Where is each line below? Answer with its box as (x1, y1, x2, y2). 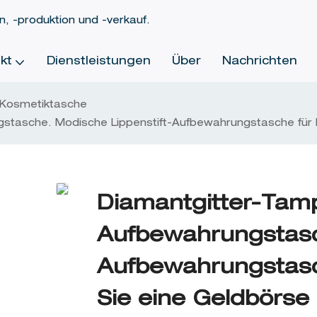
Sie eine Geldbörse (97, 289, 309, 311)
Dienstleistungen (46, 57, 151, 68)
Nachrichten (221, 57, 297, 68)
